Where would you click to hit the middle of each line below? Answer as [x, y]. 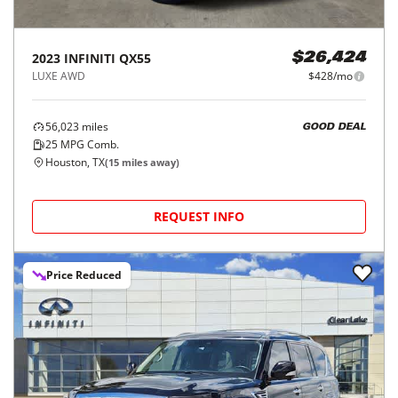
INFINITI [90, 59]
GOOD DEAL [334, 127]
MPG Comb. [88, 145]
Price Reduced [84, 275]
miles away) [149, 163]
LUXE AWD [59, 76]
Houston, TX [75, 163]
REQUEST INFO [199, 217]
